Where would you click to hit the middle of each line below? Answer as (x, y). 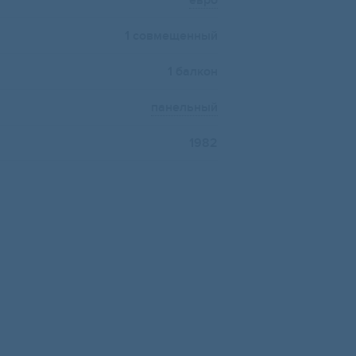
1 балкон (193, 72)
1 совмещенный (171, 36)
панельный (184, 108)
